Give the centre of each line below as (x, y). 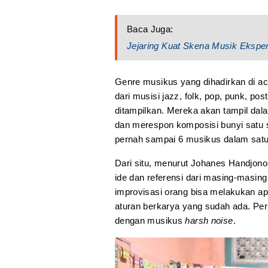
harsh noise (209, 221)
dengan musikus (150, 221)
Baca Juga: (150, 29)
